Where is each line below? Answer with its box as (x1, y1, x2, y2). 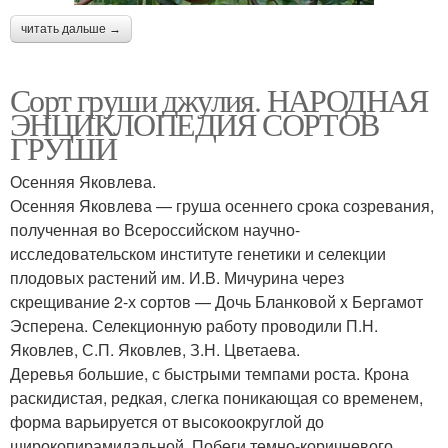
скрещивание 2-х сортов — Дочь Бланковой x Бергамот (10, 289, 423, 313)
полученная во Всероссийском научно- (10, 217, 300, 241)
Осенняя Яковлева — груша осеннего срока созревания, (10, 193, 434, 217)
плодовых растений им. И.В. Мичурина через (10, 265, 344, 289)
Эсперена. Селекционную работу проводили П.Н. (10, 313, 378, 337)
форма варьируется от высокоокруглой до (10, 409, 324, 433)
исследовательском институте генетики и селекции (10, 241, 386, 265)
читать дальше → (21, 21, 121, 36)
